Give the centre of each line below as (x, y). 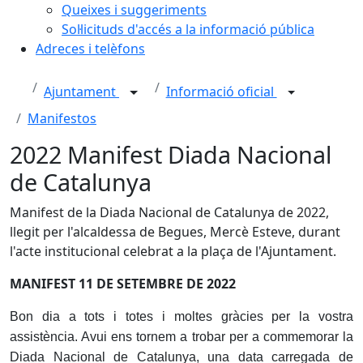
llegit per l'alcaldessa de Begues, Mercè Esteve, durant (175, 232)
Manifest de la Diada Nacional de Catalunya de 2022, (169, 212)
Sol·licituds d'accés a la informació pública (188, 29)
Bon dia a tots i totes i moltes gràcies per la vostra (181, 316)
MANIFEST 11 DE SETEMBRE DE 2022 (123, 284)
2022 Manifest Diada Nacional (171, 154)
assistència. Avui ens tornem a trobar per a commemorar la (181, 337)
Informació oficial (221, 92)
